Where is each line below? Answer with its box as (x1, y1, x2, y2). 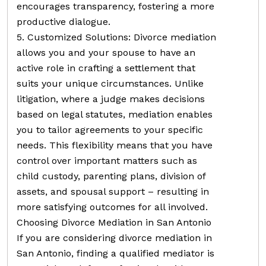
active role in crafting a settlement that (17, 62, 195, 74)
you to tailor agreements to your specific (17, 123, 203, 135)
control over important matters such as (17, 154, 197, 166)
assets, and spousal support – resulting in (17, 185, 209, 197)
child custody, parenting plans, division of (17, 170, 205, 182)
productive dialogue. (17, 15, 110, 27)
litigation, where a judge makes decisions (17, 93, 205, 104)
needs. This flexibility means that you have (17, 139, 213, 151)
